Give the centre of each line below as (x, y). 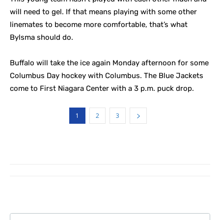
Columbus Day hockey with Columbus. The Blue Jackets (107, 76)
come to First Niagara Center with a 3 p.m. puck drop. (102, 88)
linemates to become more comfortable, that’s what (99, 25)
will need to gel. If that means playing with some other (103, 12)
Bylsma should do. (41, 37)
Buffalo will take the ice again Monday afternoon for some (109, 63)
